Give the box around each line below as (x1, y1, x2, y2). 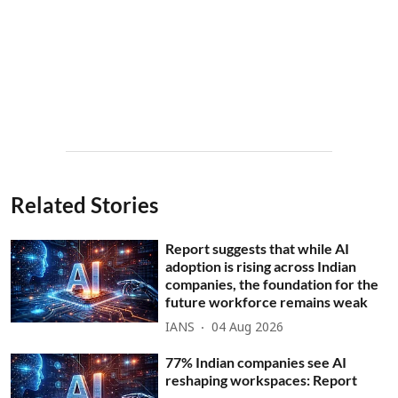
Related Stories (11, 191, 158, 218)
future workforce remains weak (165, 292, 369, 310)
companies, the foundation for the (165, 275, 379, 292)
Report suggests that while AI (165, 239, 350, 257)
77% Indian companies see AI (165, 353, 347, 370)
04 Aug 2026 (211, 321, 284, 336)
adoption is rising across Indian (165, 257, 357, 275)
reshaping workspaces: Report (165, 370, 358, 388)
